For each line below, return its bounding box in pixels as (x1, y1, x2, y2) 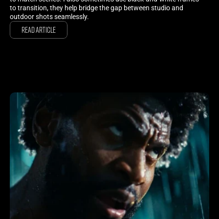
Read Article (22, 24, 56, 35)
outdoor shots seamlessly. (10, 12, 89, 21)
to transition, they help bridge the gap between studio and (10, 3, 183, 12)
